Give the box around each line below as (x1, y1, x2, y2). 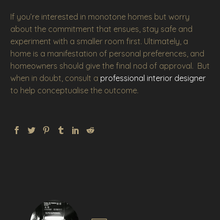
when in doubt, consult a (10, 73, 100, 83)
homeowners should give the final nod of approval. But (10, 60, 210, 71)
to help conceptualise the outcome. (10, 85, 138, 95)
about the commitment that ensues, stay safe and (10, 24, 192, 34)
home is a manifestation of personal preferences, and (10, 48, 204, 58)
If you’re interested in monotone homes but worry (10, 11, 190, 22)
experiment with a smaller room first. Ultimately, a (10, 36, 188, 46)
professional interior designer (100, 73, 206, 83)
